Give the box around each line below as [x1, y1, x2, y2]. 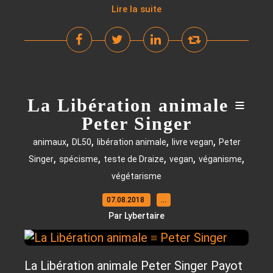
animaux [32, 137, 66, 147]
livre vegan [171, 137, 213, 147]
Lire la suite [112, 4, 161, 15]
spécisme [59, 154, 98, 164]
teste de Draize [104, 154, 164, 164]
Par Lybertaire [108, 211, 165, 221]
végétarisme [112, 171, 161, 181]
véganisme [199, 154, 242, 164]
